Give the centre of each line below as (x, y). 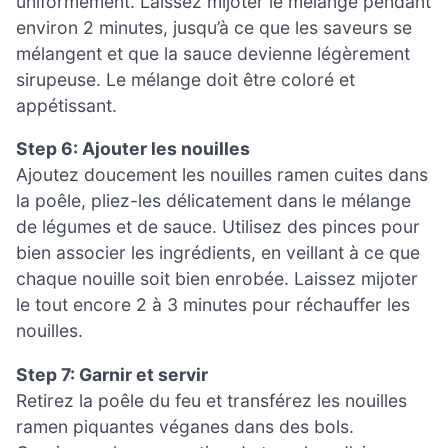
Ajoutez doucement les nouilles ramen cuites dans (222, 175)
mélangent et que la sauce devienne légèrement (213, 53)
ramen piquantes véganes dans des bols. (185, 426)
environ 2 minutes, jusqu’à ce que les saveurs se (214, 27)
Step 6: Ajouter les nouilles (133, 149)
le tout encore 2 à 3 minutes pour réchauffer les (213, 305)
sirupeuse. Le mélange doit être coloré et (185, 79)
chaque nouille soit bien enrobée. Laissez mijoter (217, 279)
